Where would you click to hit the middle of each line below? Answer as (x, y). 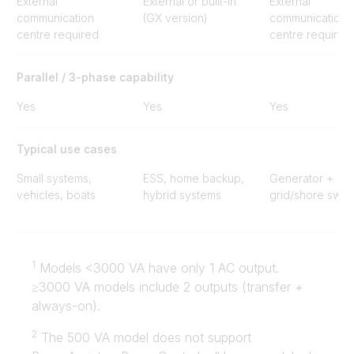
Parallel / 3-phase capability (95, 77)
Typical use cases (67, 149)
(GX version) (175, 18)
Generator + (301, 178)
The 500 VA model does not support (144, 337)
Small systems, (54, 178)
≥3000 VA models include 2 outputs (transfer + (168, 287)
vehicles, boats (56, 195)
